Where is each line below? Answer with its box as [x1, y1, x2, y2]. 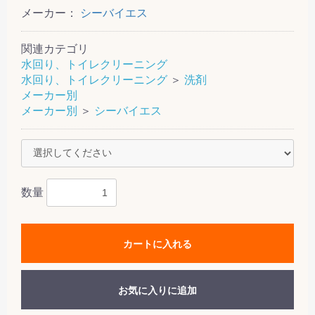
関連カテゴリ [21, 42, 89, 55]
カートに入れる [123, 238, 192, 250]
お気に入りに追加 [118, 284, 197, 296]
